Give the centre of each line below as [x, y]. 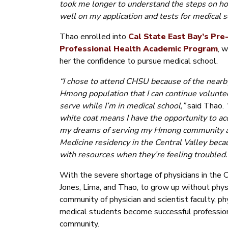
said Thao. [206, 106]
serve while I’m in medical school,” [123, 106]
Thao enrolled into [94, 37]
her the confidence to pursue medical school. [139, 61]
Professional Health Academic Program [139, 49]
